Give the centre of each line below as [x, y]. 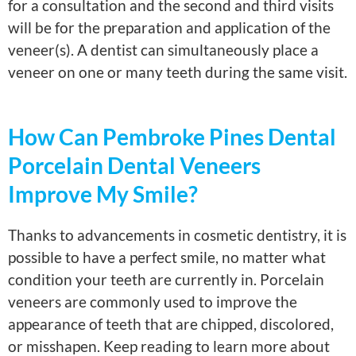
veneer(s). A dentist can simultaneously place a [163, 50]
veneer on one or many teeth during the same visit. [178, 72]
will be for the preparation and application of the [169, 28]
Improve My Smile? [103, 193]
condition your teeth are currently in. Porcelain [166, 279]
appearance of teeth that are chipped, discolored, [171, 323]
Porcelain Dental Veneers [134, 165]
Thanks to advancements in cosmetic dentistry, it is [177, 234]
